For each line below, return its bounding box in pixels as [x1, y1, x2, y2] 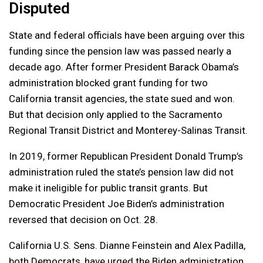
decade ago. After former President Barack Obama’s [9, 60, 239, 73]
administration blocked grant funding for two [9, 76, 208, 89]
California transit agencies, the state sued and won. [9, 92, 235, 104]
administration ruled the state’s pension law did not [9, 166, 234, 178]
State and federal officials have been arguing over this [9, 29, 245, 41]
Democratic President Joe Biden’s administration [9, 197, 224, 210]
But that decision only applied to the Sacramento [9, 108, 222, 120]
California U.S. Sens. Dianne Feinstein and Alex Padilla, [9, 239, 245, 251]
